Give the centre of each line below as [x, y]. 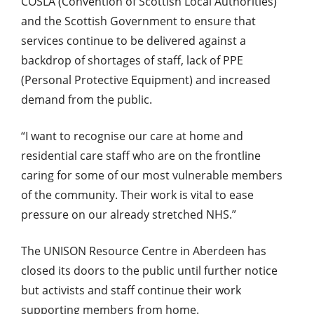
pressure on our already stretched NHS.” [129, 215]
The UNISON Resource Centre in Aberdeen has [144, 251]
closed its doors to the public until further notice [149, 271]
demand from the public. [87, 100]
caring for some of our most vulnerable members [152, 176]
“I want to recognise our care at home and [132, 136]
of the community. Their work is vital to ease [137, 195]
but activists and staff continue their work [131, 291]
